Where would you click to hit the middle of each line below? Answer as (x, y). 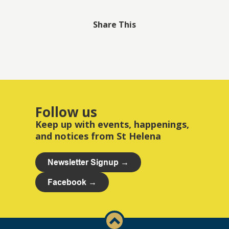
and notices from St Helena (98, 136)
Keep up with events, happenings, (112, 124)
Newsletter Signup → (88, 163)
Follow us (66, 112)
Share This (114, 25)
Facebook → (72, 182)
